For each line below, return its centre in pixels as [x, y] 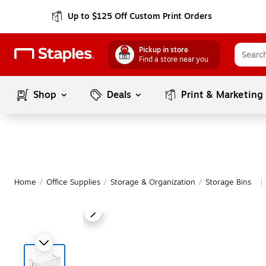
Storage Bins [228, 182]
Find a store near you [174, 59]
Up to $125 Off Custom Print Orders [140, 16]
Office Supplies [73, 182]
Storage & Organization [153, 182]
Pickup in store [164, 50]
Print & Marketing [222, 95]
